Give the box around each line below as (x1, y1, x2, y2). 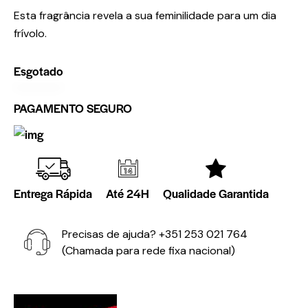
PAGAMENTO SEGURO (14, 99, 132, 116)
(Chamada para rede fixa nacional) (62, 243, 235, 258)
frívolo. (14, 25, 47, 41)
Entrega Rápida (14, 184, 92, 201)
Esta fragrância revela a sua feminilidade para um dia (14, 8, 276, 23)
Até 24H (106, 184, 149, 201)
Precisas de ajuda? (62, 226, 159, 241)
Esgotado (14, 62, 63, 79)
